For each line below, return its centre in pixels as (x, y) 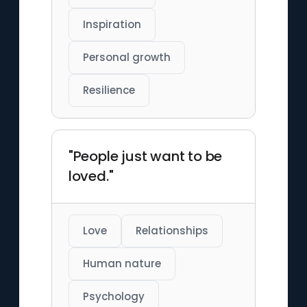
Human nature (122, 263)
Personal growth (126, 57)
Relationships (172, 231)
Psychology (113, 296)
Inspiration (112, 24)
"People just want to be (145, 156)
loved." (91, 176)
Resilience (109, 90)
